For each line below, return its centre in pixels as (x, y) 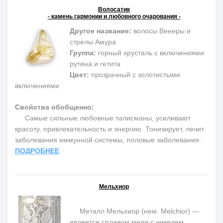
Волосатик (114, 9)
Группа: (83, 53)
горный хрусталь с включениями (150, 53)
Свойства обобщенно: (55, 107)
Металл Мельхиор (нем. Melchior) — (134, 211)
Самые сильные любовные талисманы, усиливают (103, 118)
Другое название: (101, 31)
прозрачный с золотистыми (135, 74)
